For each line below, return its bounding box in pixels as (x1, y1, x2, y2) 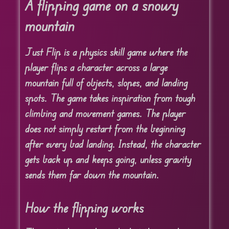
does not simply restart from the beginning (25, 122, 185, 135)
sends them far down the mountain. (25, 168, 159, 181)
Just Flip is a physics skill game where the (25, 45, 188, 59)
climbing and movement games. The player (25, 107, 186, 120)
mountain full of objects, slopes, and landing (25, 76, 188, 89)
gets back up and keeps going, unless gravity (25, 153, 191, 166)
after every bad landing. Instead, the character (25, 138, 201, 151)
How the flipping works (25, 199, 144, 216)
